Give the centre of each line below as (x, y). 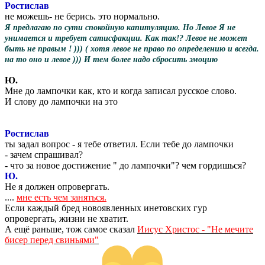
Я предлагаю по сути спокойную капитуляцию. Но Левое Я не (120, 28)
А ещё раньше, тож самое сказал (71, 230)
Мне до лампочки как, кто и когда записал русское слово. (121, 91)
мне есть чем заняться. (62, 198)
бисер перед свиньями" (52, 240)
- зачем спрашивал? (44, 155)
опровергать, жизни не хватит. (67, 219)
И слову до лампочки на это (61, 102)
